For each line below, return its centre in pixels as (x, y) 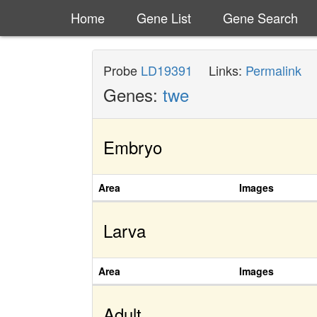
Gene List (163, 17)
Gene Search (260, 17)
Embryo (133, 147)
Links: (227, 70)
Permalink (273, 70)
